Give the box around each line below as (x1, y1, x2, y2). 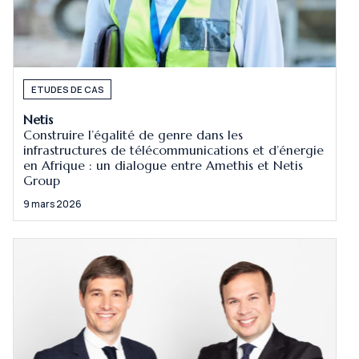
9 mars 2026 (23, 197, 83, 212)
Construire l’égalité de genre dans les (23, 127, 244, 143)
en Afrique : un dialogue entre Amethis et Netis (23, 157, 304, 173)
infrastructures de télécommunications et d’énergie (23, 142, 325, 158)
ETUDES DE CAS (30, 83, 104, 96)
